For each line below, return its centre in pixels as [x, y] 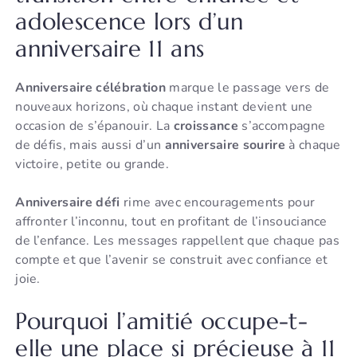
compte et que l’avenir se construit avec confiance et [172, 260]
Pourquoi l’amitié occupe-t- [161, 322]
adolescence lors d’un [129, 22]
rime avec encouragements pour [218, 203]
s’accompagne [282, 126]
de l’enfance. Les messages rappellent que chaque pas [177, 241]
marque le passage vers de [247, 88]
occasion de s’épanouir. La [94, 126]
